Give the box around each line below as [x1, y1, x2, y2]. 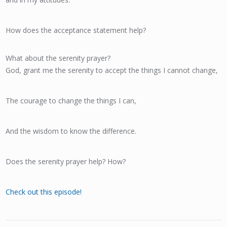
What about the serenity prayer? [6, 53, 111, 63]
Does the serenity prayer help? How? [6, 157, 126, 166]
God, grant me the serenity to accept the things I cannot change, [6, 65, 218, 75]
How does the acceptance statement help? [6, 25, 146, 35]
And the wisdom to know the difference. [6, 126, 137, 136]
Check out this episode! [6, 187, 82, 197]
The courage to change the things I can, [6, 96, 137, 105]
